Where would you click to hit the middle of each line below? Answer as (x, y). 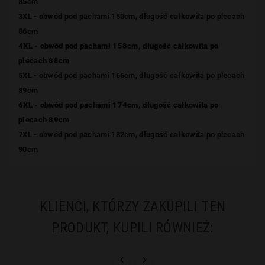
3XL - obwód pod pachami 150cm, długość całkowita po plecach (132, 16)
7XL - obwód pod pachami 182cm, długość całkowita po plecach (132, 134)
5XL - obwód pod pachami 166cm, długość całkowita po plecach (132, 75)
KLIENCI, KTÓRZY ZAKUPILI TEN (132, 206)
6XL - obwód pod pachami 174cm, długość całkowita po (119, 105)
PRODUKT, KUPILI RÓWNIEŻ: (132, 227)
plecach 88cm (44, 60)
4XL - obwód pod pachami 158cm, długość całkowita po (119, 46)
